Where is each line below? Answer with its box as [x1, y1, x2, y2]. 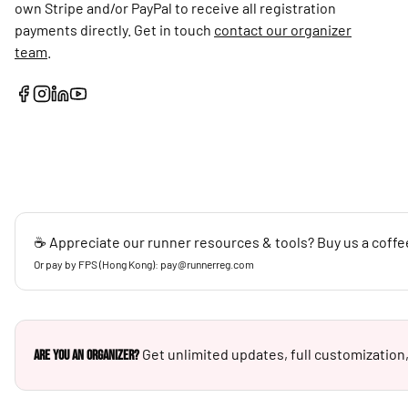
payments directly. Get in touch [15, 21, 211, 38]
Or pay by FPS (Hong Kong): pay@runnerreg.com [34, 258, 254, 270]
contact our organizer [214, 21, 352, 38]
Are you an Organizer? [34, 347, 139, 364]
